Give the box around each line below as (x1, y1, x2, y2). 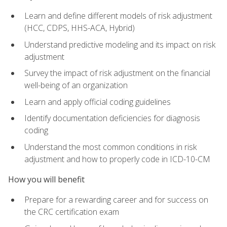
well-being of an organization (24, 80, 128, 91)
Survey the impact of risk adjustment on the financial (24, 67, 210, 79)
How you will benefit (8, 174, 85, 185)
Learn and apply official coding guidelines (24, 96, 171, 107)
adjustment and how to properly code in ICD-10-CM (24, 153, 210, 165)
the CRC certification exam (24, 206, 119, 218)
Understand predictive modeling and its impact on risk (24, 39, 215, 50)
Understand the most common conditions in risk (24, 141, 197, 153)
